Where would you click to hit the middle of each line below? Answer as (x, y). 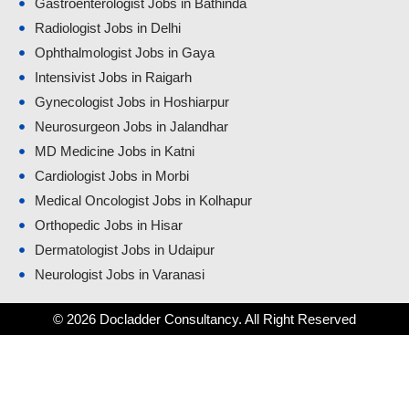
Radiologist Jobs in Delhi (107, 28)
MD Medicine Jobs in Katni (114, 152)
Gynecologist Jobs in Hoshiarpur (131, 102)
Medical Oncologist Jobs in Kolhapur (143, 201)
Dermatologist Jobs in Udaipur (124, 250)
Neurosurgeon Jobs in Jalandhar (131, 127)
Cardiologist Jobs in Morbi (111, 176)
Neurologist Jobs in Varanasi (119, 275)
